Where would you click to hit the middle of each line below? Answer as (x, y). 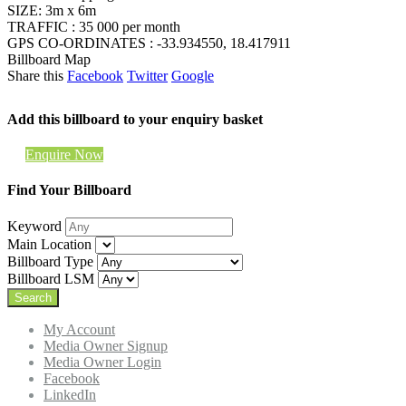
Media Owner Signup (106, 346)
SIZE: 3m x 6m (52, 10)
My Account (79, 330)
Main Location (49, 245)
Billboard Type (50, 262)
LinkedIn (70, 395)
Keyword (34, 227)
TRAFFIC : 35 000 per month (94, 26)
